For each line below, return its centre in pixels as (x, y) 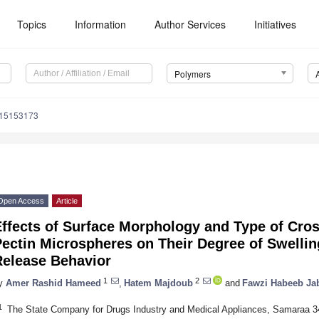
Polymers (192, 74)
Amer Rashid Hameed (53, 283)
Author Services (190, 24)
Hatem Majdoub (158, 283)
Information (101, 24)
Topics (32, 24)
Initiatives (276, 24)
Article (67, 201)
